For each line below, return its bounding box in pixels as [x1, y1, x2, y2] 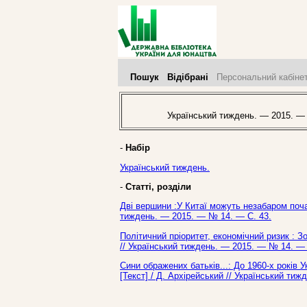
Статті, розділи [125, 181, 191, 192]
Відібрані [167, 72, 208, 82]
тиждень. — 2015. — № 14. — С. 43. [120, 211, 271, 222]
